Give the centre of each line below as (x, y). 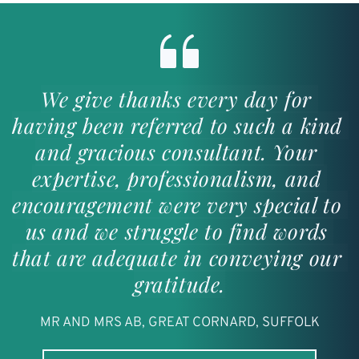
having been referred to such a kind (177, 125)
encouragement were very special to (177, 204)
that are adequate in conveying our (177, 257)
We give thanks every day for (177, 99)
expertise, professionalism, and (176, 178)
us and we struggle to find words (176, 231)
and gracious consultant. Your (176, 151)
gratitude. (179, 284)
